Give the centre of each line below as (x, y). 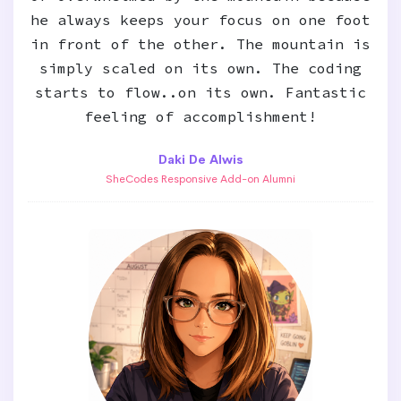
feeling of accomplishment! (200, 116)
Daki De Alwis (200, 159)
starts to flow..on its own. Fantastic (200, 92)
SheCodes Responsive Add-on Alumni (200, 179)
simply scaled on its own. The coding (200, 68)
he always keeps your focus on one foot (200, 20)
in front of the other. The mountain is (200, 44)
